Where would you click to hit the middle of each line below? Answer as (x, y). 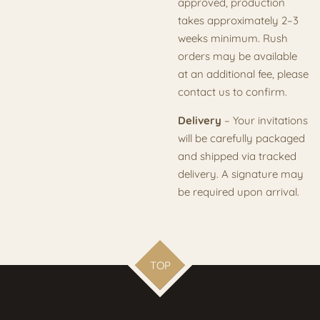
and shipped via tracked (237, 156)
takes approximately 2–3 (238, 20)
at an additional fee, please (243, 74)
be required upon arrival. (239, 191)
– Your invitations (265, 120)
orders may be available (237, 56)
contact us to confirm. (232, 91)
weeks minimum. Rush (233, 38)
